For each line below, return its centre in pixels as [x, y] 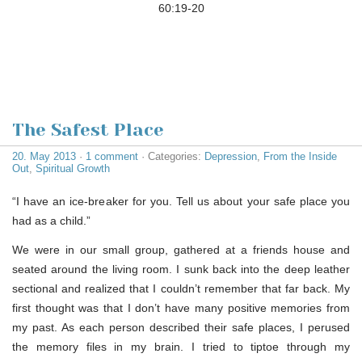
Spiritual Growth [73, 169]
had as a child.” [51, 221]
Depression [231, 157]
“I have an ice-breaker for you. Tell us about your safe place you [181, 202]
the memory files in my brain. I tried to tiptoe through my [181, 347]
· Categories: [171, 157]
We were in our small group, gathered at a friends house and [181, 250]
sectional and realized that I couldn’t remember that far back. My [181, 289]
